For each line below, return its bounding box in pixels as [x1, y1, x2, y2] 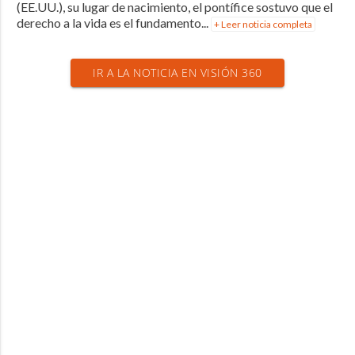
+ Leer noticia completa [213, 18, 312, 31]
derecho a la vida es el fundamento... [16, 15, 211, 31]
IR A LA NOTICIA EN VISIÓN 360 [93, 65, 262, 81]
